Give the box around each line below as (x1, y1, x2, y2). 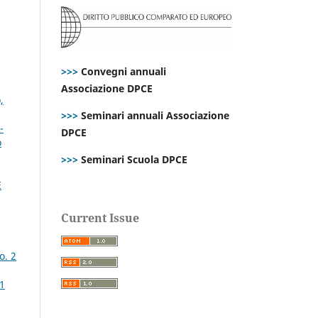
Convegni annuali (81, 64, 166, 78)
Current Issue (61, 209, 139, 226)
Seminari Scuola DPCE (78, 152, 187, 166)
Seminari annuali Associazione (78, 108, 229, 122)
